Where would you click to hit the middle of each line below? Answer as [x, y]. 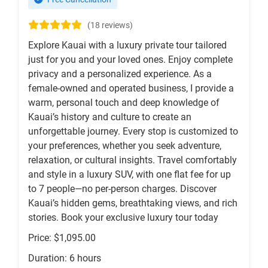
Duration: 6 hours [65, 258]
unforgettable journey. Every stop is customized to [133, 132]
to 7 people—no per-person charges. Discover [122, 189]
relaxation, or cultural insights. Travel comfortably [133, 160]
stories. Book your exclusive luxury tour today [123, 218]
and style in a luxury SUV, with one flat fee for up [130, 175]
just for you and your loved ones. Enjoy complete [130, 60]
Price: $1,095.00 [62, 238]
